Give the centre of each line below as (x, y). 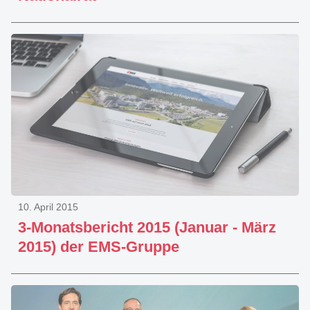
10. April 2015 (48, 207)
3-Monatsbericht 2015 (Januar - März (147, 227)
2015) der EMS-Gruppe (99, 247)
